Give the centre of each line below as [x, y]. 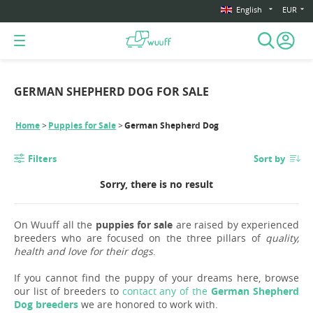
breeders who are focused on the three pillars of [140, 238]
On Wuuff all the [55, 225]
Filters [42, 159]
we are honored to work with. [148, 305]
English [249, 10]
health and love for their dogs [83, 252]
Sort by [270, 159]
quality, [282, 238]
